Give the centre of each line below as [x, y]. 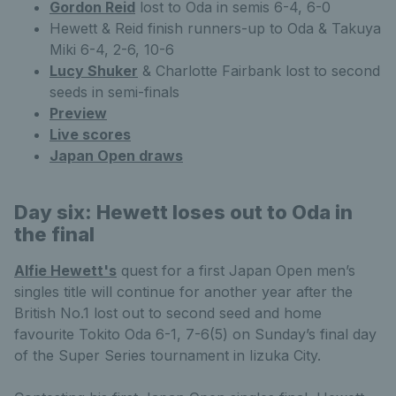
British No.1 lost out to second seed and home [168, 313]
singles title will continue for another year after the [183, 292]
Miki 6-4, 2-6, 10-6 [112, 50]
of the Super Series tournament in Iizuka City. [168, 356]
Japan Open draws [116, 156]
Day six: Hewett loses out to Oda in [183, 213]
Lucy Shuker [94, 71]
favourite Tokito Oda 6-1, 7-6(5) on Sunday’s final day [195, 335]
